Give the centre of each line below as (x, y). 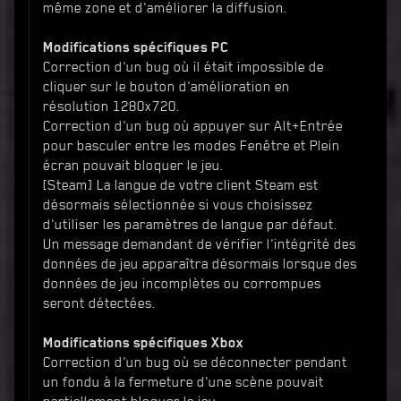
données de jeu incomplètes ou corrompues (182, 283)
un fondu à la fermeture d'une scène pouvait (183, 382)
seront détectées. (99, 303)
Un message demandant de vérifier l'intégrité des (200, 244)
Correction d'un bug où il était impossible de (183, 67)
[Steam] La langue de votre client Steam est (181, 185)
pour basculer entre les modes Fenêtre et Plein (192, 145)
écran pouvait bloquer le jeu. (133, 165)
